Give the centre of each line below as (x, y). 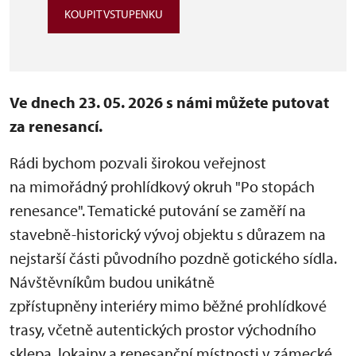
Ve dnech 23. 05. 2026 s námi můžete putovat (169, 102)
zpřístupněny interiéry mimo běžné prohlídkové (168, 306)
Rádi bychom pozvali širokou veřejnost (138, 163)
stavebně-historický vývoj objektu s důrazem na (168, 234)
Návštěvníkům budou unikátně (112, 282)
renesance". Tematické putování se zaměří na (158, 210)
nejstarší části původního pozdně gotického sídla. (173, 258)
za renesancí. (56, 126)
